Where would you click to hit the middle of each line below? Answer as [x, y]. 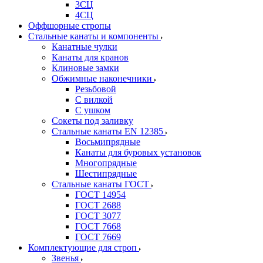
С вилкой [94, 100]
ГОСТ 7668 [98, 226]
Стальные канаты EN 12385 [109, 131]
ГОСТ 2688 [98, 205]
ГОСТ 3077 [98, 216]
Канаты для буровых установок [138, 152]
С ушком [93, 110]
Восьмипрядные [108, 142]
